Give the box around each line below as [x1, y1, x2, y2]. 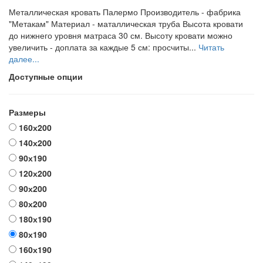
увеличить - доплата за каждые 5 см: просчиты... [9, 41, 198, 53]
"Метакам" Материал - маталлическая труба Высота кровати [9, 18, 243, 29]
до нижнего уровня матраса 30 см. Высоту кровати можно [9, 29, 232, 41]
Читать [198, 41, 224, 53]
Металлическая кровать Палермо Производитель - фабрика [9, 6, 241, 18]
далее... [9, 53, 39, 65]
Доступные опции [9, 70, 83, 82]
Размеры [9, 106, 46, 118]
